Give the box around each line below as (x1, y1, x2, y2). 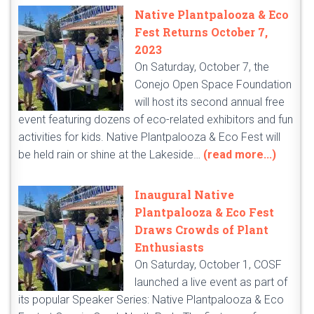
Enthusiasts (135, 240, 204, 255)
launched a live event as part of (135, 275, 287, 289)
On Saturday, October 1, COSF (135, 258, 282, 272)
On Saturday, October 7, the (135, 60, 269, 74)
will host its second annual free (135, 95, 285, 109)
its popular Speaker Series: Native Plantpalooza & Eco (18, 293, 284, 307)
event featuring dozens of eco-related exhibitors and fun (18, 113, 293, 127)
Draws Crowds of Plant (135, 222, 268, 238)
